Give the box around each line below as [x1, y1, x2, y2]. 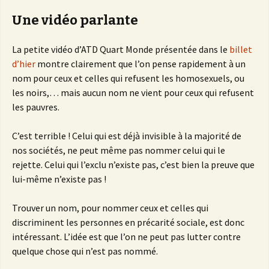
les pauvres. [12, 101, 59, 113]
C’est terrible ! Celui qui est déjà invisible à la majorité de [12, 130, 241, 142]
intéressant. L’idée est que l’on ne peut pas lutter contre [12, 231, 241, 243]
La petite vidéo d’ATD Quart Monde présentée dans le [12, 43, 229, 56]
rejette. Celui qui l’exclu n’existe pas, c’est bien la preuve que [12, 159, 255, 171]
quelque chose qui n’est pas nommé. [12, 245, 158, 258]
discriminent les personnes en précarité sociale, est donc [12, 216, 244, 229]
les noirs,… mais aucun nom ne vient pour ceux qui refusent [12, 86, 254, 99]
